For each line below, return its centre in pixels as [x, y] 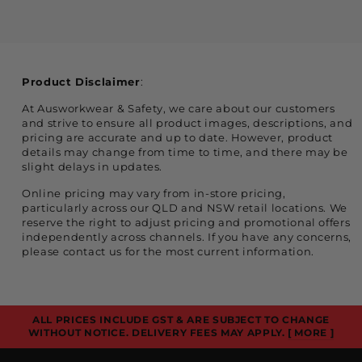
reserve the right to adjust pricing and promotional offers [186, 222]
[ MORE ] [311, 332]
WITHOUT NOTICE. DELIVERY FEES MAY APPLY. [158, 332]
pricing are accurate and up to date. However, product [178, 137]
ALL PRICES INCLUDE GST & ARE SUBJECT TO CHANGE [181, 319]
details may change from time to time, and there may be [185, 152]
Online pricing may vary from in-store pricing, [154, 193]
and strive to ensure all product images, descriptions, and [187, 123]
